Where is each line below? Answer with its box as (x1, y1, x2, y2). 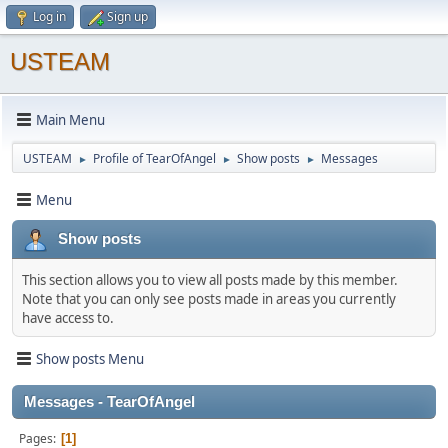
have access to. (22, 309, 114, 327)
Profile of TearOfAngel (93, 150, 216, 167)
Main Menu (36, 110, 105, 129)
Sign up (107, 8, 148, 25)
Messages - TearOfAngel (24, 394, 195, 410)
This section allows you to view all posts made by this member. (22, 271, 398, 289)
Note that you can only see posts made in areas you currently (22, 290, 396, 308)
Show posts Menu (36, 349, 144, 368)
